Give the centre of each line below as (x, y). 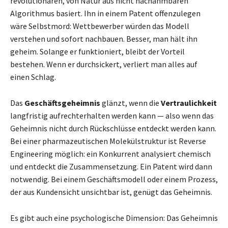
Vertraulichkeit (189, 103)
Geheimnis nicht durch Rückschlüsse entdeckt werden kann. (113, 129)
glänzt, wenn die (131, 103)
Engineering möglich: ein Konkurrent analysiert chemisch (110, 154)
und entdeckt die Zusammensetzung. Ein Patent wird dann (111, 167)
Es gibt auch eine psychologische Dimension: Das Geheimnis (114, 218)
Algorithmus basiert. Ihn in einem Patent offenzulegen (105, 13)
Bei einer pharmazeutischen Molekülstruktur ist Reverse (108, 141)
